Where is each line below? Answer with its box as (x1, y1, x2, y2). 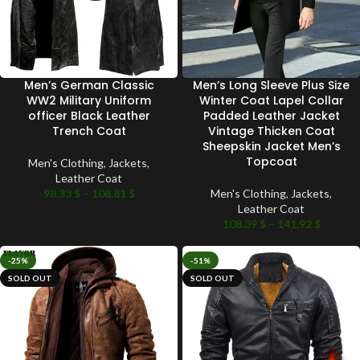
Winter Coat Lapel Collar (198, 92, 344, 109)
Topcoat (245, 153, 297, 170)
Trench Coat (51, 123, 126, 140)
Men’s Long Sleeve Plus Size (193, 77, 350, 94)
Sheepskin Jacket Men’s (202, 138, 341, 155)
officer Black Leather (27, 108, 150, 125)
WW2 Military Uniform (27, 92, 151, 109)
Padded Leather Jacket (202, 108, 340, 125)
